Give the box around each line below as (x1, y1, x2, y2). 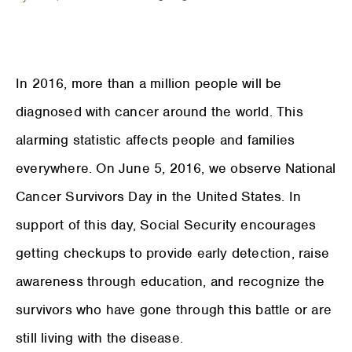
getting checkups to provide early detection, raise (16, 244, 330, 262)
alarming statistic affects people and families (16, 130, 295, 148)
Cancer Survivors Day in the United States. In (16, 187, 302, 205)
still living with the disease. (16, 328, 183, 346)
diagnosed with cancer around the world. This (16, 102, 303, 120)
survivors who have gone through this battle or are (16, 300, 332, 318)
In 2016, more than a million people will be (16, 74, 282, 92)
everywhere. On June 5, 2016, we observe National (16, 159, 336, 177)
